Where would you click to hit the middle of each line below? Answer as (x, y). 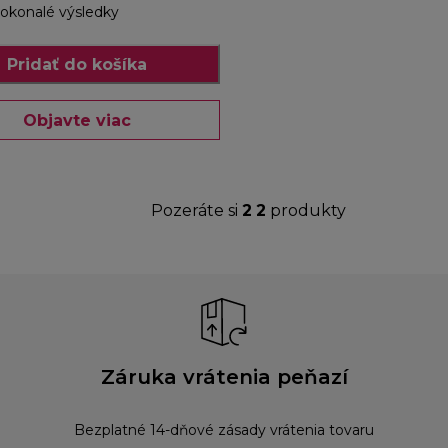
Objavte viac (77, 120)
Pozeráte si (196, 211)
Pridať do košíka (77, 64)
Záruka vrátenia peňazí (224, 377)
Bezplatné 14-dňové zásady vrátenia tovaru (224, 430)
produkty (305, 211)
